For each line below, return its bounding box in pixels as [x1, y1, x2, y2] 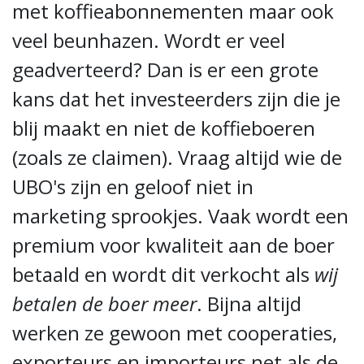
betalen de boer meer [12, 290, 197, 317]
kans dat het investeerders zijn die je [12, 85, 340, 112]
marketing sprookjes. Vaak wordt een [12, 202, 349, 229]
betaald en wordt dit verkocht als [12, 261, 314, 288]
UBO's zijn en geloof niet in [12, 173, 253, 200]
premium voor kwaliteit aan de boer [12, 232, 335, 258]
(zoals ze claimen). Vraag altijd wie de [12, 144, 342, 171]
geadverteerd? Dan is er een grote [12, 56, 318, 83]
